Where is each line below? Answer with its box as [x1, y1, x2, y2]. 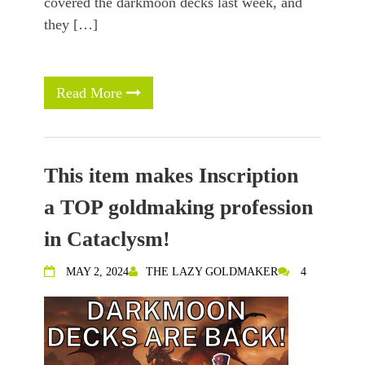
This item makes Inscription [44, 164, 298, 188]
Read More [56, 85, 126, 102]
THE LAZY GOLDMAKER [146, 266, 278, 279]
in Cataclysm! [44, 227, 170, 252]
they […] [44, 16, 98, 33]
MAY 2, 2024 [66, 266, 129, 279]
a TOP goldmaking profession [44, 196, 313, 220]
